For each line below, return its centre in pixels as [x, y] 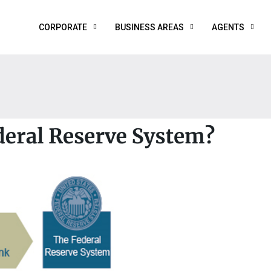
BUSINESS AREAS [149, 27]
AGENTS [228, 27]
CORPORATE [63, 27]
